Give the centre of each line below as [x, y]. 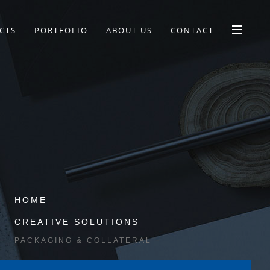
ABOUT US [129, 30]
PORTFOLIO [61, 30]
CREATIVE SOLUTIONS [77, 222]
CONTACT [192, 30]
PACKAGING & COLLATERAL [83, 240]
